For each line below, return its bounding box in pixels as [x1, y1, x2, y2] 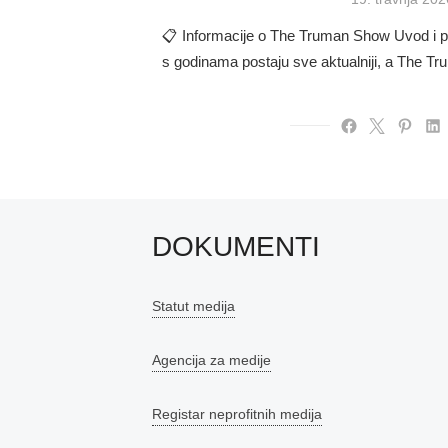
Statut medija [152, 298, 235, 315]
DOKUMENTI [152, 231, 320, 263]
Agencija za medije [152, 352, 271, 369]
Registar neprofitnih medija [152, 406, 322, 423]
